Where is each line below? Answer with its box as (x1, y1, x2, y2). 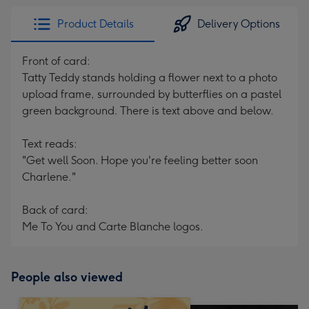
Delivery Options (197, 17, 280, 30)
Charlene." (22, 170, 76, 183)
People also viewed (11, 270, 123, 285)
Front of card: (22, 54, 90, 68)
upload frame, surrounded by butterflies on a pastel (22, 88, 281, 101)
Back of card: (22, 203, 88, 217)
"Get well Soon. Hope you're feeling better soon (22, 154, 258, 167)
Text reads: (22, 137, 77, 150)
